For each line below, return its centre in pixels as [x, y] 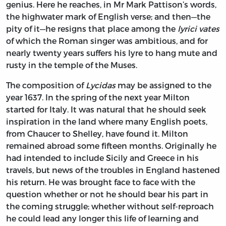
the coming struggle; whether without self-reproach [110, 206]
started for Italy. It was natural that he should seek [106, 109]
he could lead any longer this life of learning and [102, 218]
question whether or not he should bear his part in [107, 194]
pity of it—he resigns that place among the [92, 29]
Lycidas [101, 85]
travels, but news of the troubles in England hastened [113, 170]
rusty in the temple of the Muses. [72, 65]
